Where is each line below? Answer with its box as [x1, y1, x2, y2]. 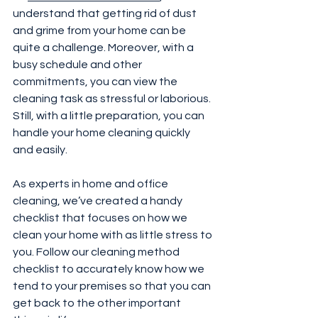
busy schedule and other [13, 59, 144, 71]
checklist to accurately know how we [13, 263, 207, 275]
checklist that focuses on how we [13, 212, 190, 224]
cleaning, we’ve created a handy [13, 195, 185, 207]
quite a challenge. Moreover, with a [13, 42, 196, 54]
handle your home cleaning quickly [13, 127, 192, 139]
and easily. [13, 144, 67, 156]
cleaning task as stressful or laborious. [13, 93, 213, 105]
